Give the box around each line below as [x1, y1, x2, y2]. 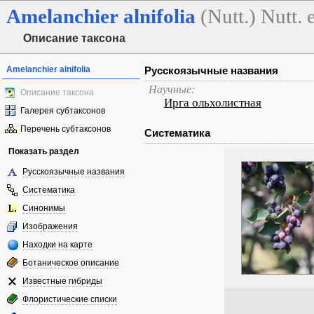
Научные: [149, 83, 195, 95]
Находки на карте [22, 240, 93, 250]
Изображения [22, 221, 78, 231]
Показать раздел [8, 146, 79, 156]
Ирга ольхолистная [164, 96, 261, 109]
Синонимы [22, 203, 65, 213]
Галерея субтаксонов [20, 106, 105, 116]
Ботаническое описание [22, 258, 119, 268]
